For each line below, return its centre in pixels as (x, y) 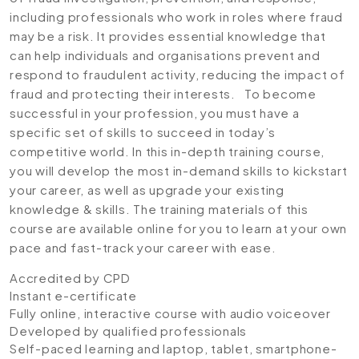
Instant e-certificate (73, 295)
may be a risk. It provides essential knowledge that (168, 36)
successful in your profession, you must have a (155, 113)
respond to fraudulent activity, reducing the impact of (177, 74)
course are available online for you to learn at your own (178, 228)
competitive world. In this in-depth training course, (167, 151)
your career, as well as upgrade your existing (147, 190)
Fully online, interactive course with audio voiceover (170, 313)
